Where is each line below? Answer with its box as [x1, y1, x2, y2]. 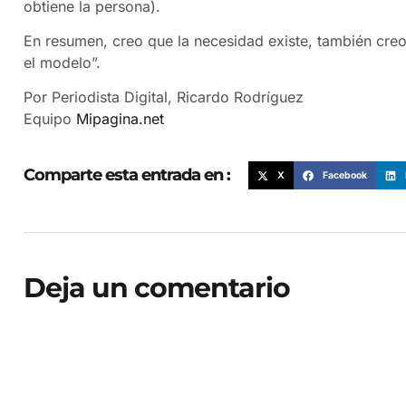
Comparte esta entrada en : [24, 165, 230, 186]
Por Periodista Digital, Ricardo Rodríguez [24, 88, 304, 107]
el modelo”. [24, 53, 101, 72]
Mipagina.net [76, 110, 164, 129]
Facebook [322, 169, 367, 181]
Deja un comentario [24, 271, 290, 304]
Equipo [24, 110, 76, 129]
